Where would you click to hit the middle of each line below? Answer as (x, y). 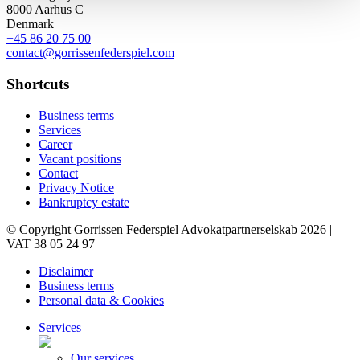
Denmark (30, 24)
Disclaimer (66, 271)
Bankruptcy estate (84, 202)
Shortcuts (38, 84)
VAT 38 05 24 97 (51, 243)
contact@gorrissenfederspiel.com (90, 53)
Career (55, 144)
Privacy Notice (76, 187)
